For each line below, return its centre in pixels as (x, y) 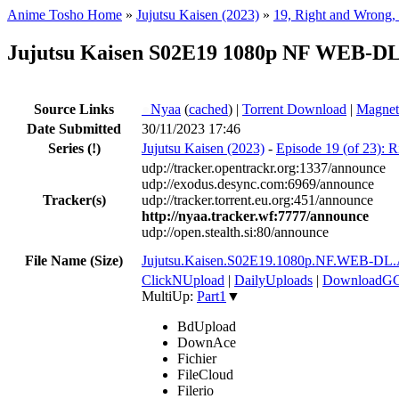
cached (208, 109)
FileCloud (205, 374)
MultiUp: (169, 296)
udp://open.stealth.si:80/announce (235, 232)
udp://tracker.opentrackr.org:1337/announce (264, 167)
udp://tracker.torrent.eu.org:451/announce (257, 199)
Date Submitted (74, 128)
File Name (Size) (74, 260)
